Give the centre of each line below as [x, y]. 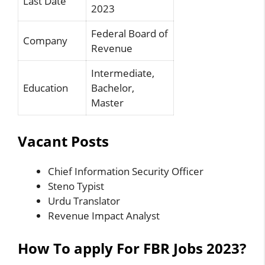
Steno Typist [76, 186]
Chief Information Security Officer [126, 171]
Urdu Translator [84, 201]
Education [46, 88]
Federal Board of [130, 33]
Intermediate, [123, 73]
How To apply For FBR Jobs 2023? [132, 248]
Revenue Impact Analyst [104, 215]
